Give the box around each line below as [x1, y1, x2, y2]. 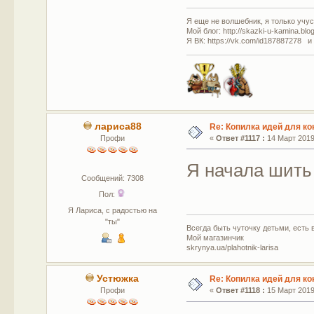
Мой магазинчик [186, 233, 245, 243]
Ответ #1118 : [215, 286, 265, 295]
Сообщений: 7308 [81, 173, 144, 182]
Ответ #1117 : [215, 133, 265, 142]
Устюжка [97, 273, 139, 285]
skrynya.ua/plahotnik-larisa [186, 243, 279, 252]
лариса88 [94, 121, 142, 132]
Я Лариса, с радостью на [67, 205, 157, 214]
